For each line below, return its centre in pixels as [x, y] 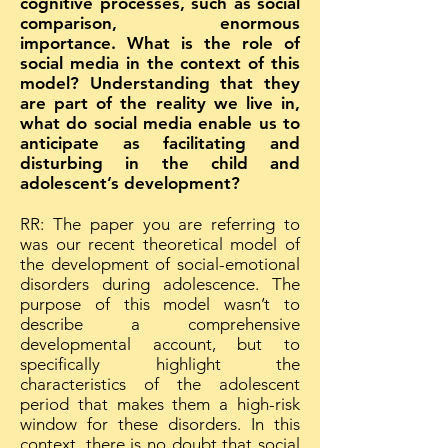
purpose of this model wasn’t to [160, 304]
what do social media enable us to [160, 123]
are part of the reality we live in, [160, 103]
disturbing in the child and [160, 163]
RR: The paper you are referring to [160, 224]
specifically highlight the [160, 364]
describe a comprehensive [160, 324]
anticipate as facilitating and [160, 143]
